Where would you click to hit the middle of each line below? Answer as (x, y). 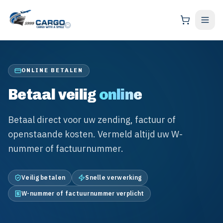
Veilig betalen (44, 177)
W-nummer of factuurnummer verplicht (83, 193)
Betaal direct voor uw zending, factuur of (92, 120)
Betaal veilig (52, 95)
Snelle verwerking (113, 177)
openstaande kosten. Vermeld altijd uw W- (95, 134)
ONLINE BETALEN (52, 70)
